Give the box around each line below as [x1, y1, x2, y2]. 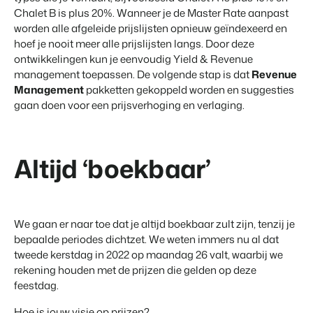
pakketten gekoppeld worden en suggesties [84, 82, 294, 98]
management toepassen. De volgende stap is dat [14, 67, 252, 82]
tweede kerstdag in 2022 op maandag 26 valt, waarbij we [14, 247, 283, 263]
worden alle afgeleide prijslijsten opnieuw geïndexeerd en [14, 21, 287, 36]
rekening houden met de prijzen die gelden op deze [14, 263, 256, 278]
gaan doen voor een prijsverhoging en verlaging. [14, 98, 245, 113]
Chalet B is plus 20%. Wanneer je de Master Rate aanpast [14, 6, 289, 21]
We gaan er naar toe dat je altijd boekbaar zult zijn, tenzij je [14, 217, 295, 232]
